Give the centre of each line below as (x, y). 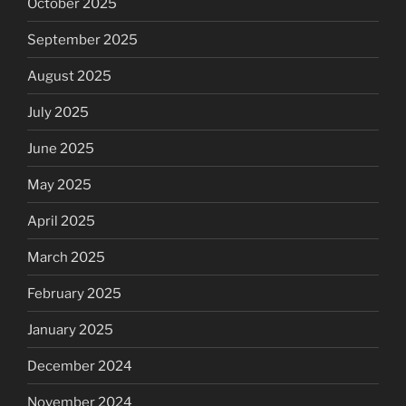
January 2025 (70, 329)
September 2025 (82, 39)
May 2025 (59, 184)
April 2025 (61, 221)
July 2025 (58, 112)
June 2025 (61, 148)
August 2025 (69, 76)
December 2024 (80, 366)
